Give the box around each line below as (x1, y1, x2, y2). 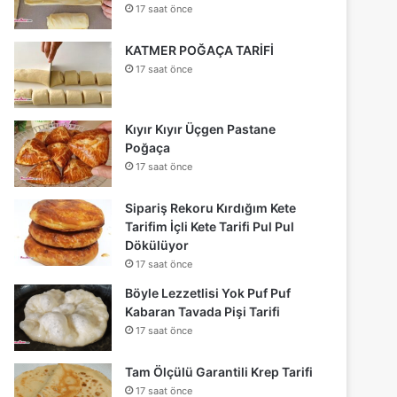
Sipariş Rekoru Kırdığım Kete (125, 200, 297, 216)
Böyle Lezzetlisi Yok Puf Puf (125, 285, 292, 301)
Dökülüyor (125, 237, 190, 253)
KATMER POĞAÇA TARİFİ (125, 43, 275, 58)
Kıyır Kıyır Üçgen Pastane (125, 121, 276, 137)
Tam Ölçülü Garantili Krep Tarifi (125, 364, 314, 380)
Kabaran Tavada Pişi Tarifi (125, 304, 281, 320)
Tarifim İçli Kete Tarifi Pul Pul (125, 219, 295, 235)
